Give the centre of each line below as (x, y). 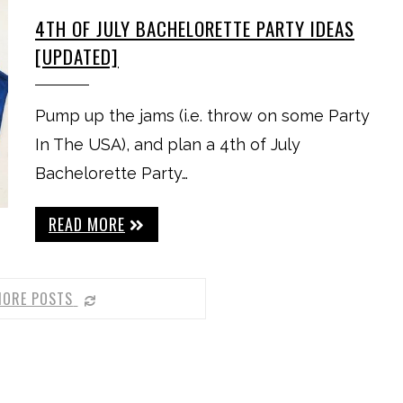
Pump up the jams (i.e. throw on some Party (202, 116)
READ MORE (87, 224)
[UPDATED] (77, 56)
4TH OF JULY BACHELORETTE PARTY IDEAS (195, 28)
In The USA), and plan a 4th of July (168, 144)
